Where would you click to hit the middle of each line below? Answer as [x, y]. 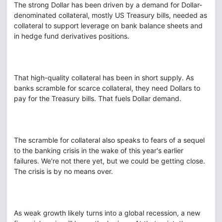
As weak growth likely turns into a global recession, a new [107, 213]
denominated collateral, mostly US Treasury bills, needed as [111, 15]
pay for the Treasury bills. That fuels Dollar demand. [98, 98]
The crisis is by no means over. [63, 171]
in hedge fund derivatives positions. [72, 36]
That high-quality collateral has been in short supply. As [104, 78]
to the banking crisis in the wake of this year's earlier [99, 150]
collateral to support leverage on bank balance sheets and [108, 26]
